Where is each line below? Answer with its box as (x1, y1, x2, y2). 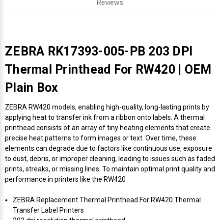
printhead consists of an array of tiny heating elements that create (5, 123, 210, 132)
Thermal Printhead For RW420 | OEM (5, 62, 212, 77)
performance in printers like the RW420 (5, 175, 126, 183)
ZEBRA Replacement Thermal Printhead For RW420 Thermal (13, 195, 201, 204)
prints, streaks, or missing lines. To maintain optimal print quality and (5, 165, 215, 173)
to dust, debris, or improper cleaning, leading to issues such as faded (5, 154, 215, 163)
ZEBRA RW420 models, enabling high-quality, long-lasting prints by (5, 103, 209, 111)
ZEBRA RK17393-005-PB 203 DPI (5, 44, 192, 58)
